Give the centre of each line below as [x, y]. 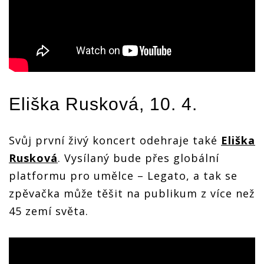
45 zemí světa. [49, 211]
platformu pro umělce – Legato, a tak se [123, 175]
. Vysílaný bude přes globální [138, 158]
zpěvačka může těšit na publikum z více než [132, 193]
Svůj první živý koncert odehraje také [115, 140]
